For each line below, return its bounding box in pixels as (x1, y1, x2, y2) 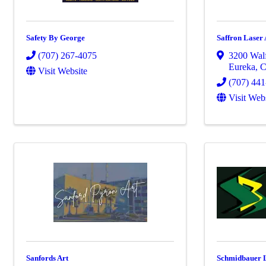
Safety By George (26, 33, 85, 42)
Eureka (229, 61, 256, 72)
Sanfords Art (26, 253, 68, 262)
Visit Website (38, 65, 87, 76)
